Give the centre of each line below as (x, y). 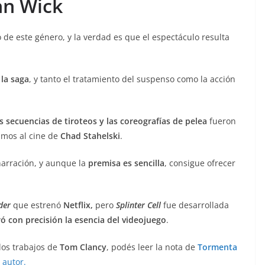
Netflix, (77, 205)
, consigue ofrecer (200, 163)
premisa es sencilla (126, 163)
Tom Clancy (83, 247)
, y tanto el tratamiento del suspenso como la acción (132, 79)
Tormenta (217, 247)
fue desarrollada (196, 205)
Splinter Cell (138, 205)
